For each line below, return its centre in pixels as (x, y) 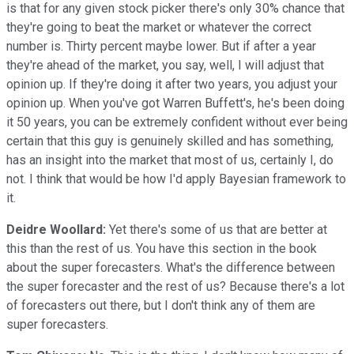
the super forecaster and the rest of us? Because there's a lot (175, 286)
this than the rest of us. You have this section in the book (162, 248)
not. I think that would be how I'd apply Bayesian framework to (176, 179)
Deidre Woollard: (56, 229)
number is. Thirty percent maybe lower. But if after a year (161, 46)
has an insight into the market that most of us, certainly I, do (170, 160)
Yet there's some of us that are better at (217, 229)
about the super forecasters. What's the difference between (171, 267)
